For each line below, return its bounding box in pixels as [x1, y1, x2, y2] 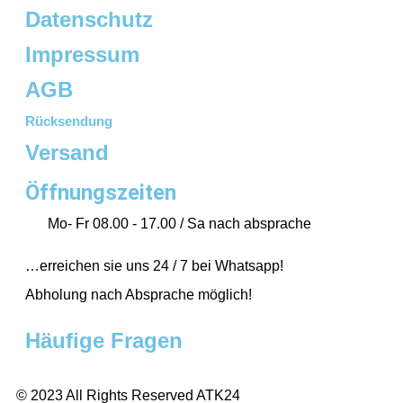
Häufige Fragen [25, 328, 183, 354]
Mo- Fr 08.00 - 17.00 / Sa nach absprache [48, 216, 311, 232]
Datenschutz [25, 7, 153, 32]
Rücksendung [25, 113, 112, 130]
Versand [25, 140, 109, 166]
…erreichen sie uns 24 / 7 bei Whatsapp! [25, 258, 283, 274]
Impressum [25, 42, 139, 67]
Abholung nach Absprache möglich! [25, 287, 252, 303]
